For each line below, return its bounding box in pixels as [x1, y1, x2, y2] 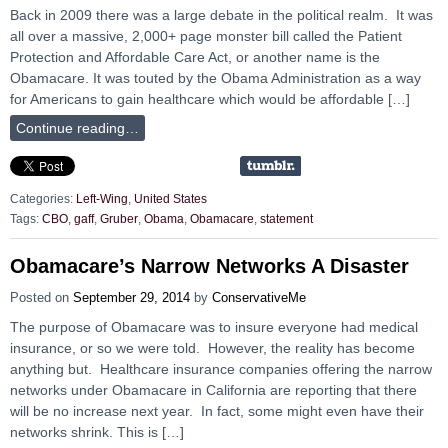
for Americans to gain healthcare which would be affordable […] [10, 90, 410, 107]
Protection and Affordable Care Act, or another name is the [10, 48, 380, 65]
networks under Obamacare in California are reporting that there [10, 381, 417, 398]
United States [134, 192, 207, 205]
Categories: [10, 192, 76, 205]
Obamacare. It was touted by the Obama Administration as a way [10, 69, 421, 86]
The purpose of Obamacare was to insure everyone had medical [10, 318, 418, 335]
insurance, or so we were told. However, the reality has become [10, 339, 415, 356]
